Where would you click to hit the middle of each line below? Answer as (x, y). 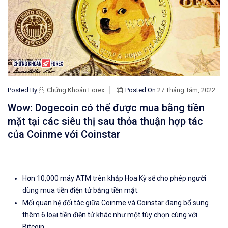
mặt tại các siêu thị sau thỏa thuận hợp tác (105, 121)
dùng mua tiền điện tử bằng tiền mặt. (81, 191)
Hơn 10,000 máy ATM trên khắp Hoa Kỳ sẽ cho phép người (114, 178)
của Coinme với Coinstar (64, 135)
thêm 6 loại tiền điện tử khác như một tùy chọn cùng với (110, 215)
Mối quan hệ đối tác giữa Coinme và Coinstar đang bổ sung (116, 203)
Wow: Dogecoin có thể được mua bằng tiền (106, 108)
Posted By (23, 90)
